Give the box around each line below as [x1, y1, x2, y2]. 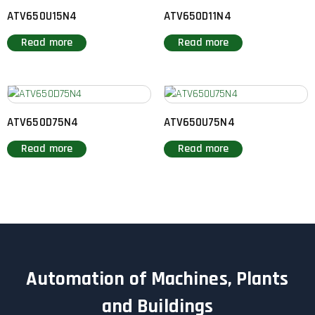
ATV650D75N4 [7, 114, 79, 130]
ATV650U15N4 [7, 8, 77, 24]
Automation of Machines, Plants [26, 266, 289, 292]
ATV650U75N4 [163, 114, 235, 130]
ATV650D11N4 [163, 8, 231, 24]
